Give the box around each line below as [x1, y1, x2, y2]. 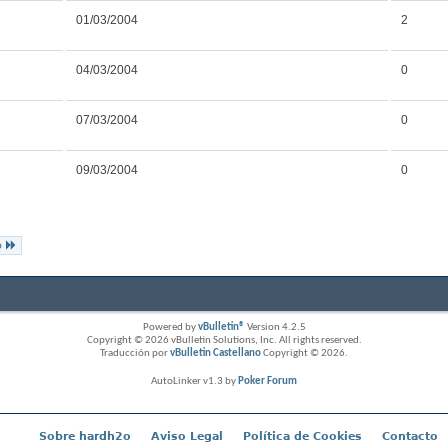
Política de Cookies [242, 429, 362, 443]
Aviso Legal [150, 429, 223, 443]
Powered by [142, 321, 198, 333]
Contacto [381, 429, 438, 443]
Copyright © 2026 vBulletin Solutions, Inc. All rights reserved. [86, 334, 362, 346]
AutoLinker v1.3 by [151, 375, 238, 387]
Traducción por [100, 347, 170, 359]
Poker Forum [238, 375, 297, 387]
